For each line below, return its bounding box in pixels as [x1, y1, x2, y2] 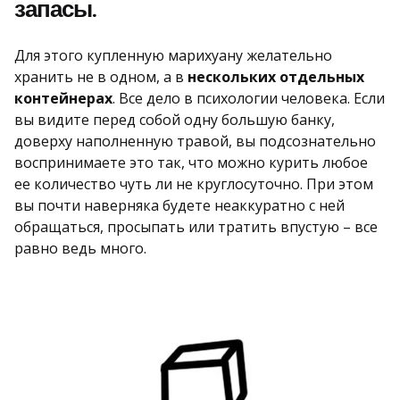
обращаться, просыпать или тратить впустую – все [14, 217, 378, 237]
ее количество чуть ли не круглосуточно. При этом [14, 174, 373, 195]
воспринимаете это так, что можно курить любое [14, 153, 368, 173]
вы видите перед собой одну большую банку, [14, 110, 335, 130]
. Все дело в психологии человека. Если [112, 88, 385, 109]
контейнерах [14, 88, 112, 109]
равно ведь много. [14, 238, 146, 259]
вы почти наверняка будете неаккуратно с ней [14, 196, 345, 216]
